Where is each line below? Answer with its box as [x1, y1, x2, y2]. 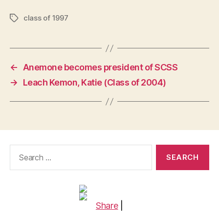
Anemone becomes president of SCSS [22, 62, 178, 72]
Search [5, 144, 33, 154]
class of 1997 [23, 13, 68, 22]
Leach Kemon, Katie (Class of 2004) [22, 77, 166, 88]
